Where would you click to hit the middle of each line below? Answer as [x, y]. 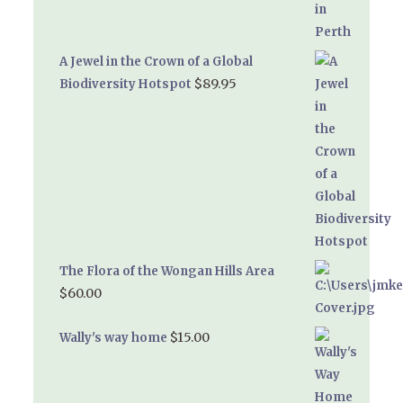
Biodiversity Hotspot [125, 85]
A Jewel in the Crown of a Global [156, 62]
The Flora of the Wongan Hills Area [166, 272]
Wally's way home [113, 338]
